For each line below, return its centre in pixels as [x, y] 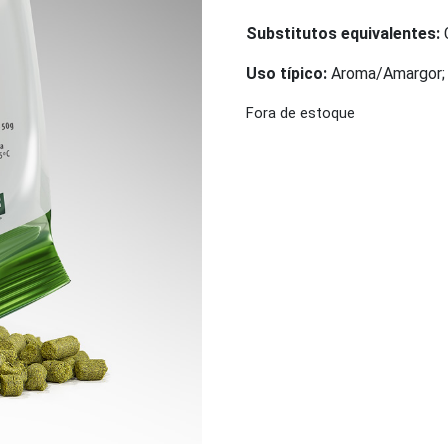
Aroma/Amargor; [386, 73]
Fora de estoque [301, 112]
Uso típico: [287, 73]
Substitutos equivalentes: [343, 33]
